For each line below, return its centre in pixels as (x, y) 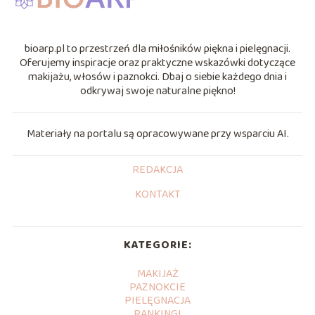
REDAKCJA (157, 169)
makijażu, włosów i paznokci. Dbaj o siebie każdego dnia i (157, 77)
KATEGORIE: (157, 245)
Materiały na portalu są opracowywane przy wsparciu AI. (157, 134)
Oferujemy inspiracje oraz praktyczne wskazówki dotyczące (157, 63)
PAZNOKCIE (157, 287)
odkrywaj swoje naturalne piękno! (157, 91)
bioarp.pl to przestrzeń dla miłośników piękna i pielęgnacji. (157, 49)
